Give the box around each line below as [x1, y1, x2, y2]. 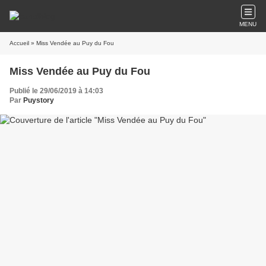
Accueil [9, 40, 29, 46]
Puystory [23, 96, 54, 104]
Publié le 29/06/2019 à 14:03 [9, 87, 103, 95]
